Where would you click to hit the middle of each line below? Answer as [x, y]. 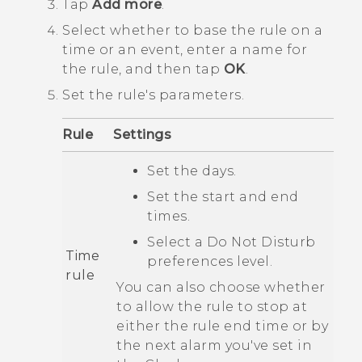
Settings [142, 135]
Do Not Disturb [261, 242]
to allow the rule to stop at [212, 307]
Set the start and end [223, 197]
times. [168, 217]
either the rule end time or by [222, 326]
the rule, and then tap [143, 69]
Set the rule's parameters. [153, 95]
